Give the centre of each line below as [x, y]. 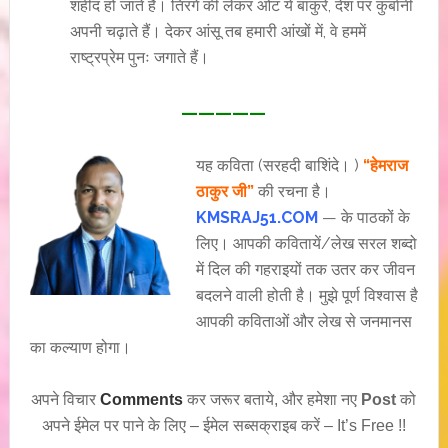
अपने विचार [66, 399]
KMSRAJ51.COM [256, 217]
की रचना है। [292, 191]
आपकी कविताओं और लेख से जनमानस [303, 321]
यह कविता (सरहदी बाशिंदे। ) [279, 165]
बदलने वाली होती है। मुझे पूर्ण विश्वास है [306, 295]
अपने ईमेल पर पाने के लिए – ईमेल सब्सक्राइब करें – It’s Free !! [223, 425]
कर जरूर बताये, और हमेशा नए [272, 399]
